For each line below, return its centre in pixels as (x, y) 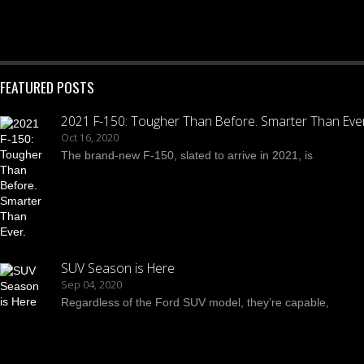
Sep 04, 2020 (91, 284)
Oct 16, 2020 (90, 137)
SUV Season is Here (118, 268)
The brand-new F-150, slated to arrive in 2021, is (187, 155)
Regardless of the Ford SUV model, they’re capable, (195, 302)
